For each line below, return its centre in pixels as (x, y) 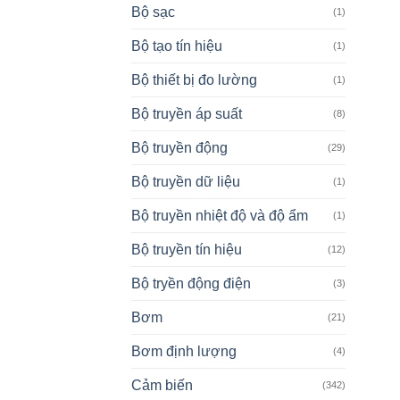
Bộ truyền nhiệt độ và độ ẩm (220, 216)
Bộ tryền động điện (191, 284)
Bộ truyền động (179, 148)
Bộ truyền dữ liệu (186, 182)
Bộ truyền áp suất (187, 114)
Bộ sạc (153, 12)
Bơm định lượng (184, 352)
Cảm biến (162, 386)
